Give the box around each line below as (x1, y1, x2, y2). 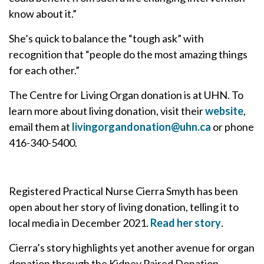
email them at (9, 120, 72, 134)
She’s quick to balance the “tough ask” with (9, 32, 204, 45)
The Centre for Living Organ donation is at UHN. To (9, 88, 243, 102)
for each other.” (9, 64, 80, 77)
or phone (211, 120, 254, 134)
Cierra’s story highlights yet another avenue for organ (9, 241, 255, 255)
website (205, 104, 243, 118)
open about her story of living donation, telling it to (9, 200, 239, 214)
